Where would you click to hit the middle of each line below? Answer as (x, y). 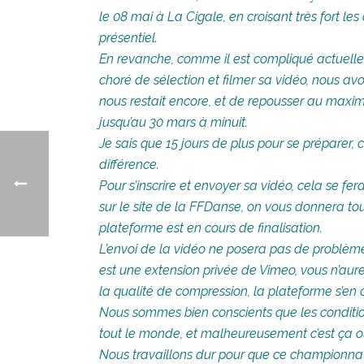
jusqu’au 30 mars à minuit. (173, 123)
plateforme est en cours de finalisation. (211, 228)
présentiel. (128, 38)
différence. (129, 165)
